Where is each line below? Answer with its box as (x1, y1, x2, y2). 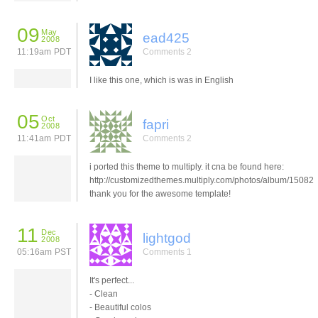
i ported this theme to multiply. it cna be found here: (89, 161, 284, 172)
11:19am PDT (17, 46, 72, 57)
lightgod (143, 230, 191, 246)
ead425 (143, 30, 190, 45)
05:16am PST (17, 246, 72, 257)
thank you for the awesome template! (89, 188, 231, 199)
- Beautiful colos (89, 302, 151, 312)
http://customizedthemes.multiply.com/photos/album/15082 (89, 175, 314, 185)
